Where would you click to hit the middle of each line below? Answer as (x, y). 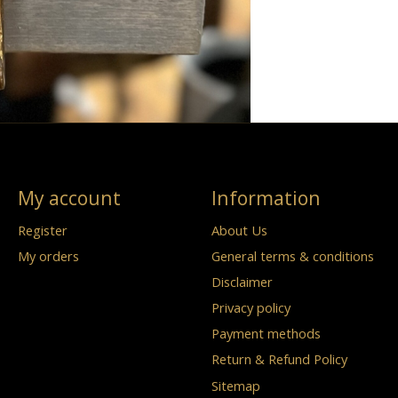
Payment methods (266, 334)
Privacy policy (251, 308)
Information (266, 198)
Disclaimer (242, 281)
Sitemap (235, 385)
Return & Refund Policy (279, 359)
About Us (239, 230)
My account (69, 198)
